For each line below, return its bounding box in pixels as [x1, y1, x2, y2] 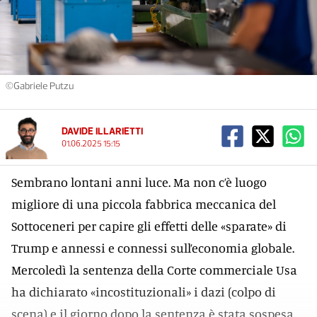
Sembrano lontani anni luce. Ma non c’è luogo [11, 174, 267, 190]
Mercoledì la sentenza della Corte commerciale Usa [11, 262, 297, 277]
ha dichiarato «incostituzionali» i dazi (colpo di [11, 284, 276, 299]
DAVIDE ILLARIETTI [62, 125, 143, 137]
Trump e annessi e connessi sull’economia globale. [11, 240, 294, 255]
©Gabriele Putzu [6, 80, 74, 92]
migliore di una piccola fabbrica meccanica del [11, 196, 276, 212]
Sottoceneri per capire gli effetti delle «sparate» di [11, 218, 287, 234]
